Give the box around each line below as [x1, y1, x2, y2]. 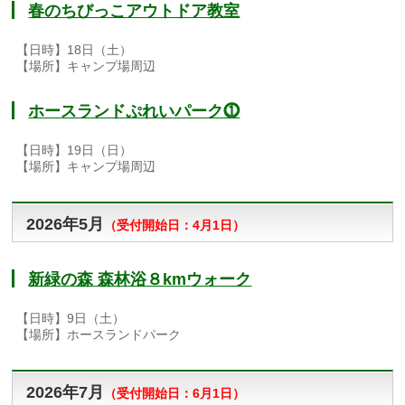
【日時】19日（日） [16, 143, 133, 158]
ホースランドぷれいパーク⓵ [28, 102, 240, 121]
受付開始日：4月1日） [117, 218, 246, 233]
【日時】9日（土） [16, 311, 126, 326]
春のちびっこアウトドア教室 [28, 2, 240, 21]
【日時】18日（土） [16, 42, 133, 58]
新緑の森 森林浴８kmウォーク [28, 270, 252, 289]
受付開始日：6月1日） [117, 386, 246, 401]
